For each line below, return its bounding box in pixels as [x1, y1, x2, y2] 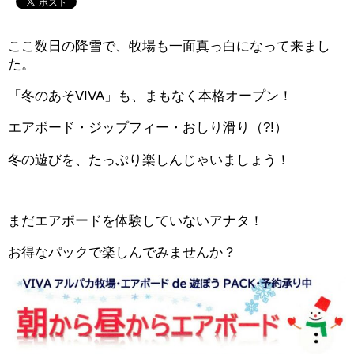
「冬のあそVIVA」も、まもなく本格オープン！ [8, 88, 292, 104]
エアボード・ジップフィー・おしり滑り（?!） [8, 120, 288, 136]
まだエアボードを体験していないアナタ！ [8, 213, 263, 228]
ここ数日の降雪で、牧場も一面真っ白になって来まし [8, 39, 330, 55]
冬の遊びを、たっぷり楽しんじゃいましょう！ [8, 152, 290, 168]
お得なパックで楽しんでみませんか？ [8, 244, 236, 260]
